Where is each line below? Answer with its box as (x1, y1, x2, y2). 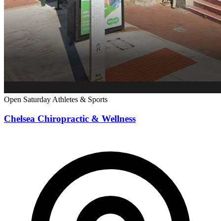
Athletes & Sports (52, 95, 108, 104)
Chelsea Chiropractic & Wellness (4, 113, 136, 124)
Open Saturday (4, 95, 52, 104)
